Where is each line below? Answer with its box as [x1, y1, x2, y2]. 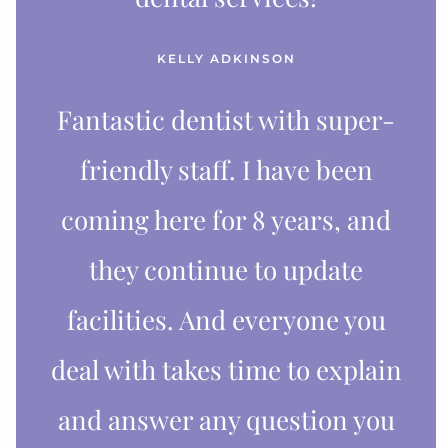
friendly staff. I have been [79, 151, 373, 187]
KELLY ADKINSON [156, 50, 296, 66]
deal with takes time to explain [50, 351, 402, 387]
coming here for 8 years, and [61, 201, 391, 237]
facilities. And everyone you [66, 301, 386, 337]
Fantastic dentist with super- [57, 101, 395, 137]
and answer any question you [57, 401, 395, 437]
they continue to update [89, 251, 363, 287]
